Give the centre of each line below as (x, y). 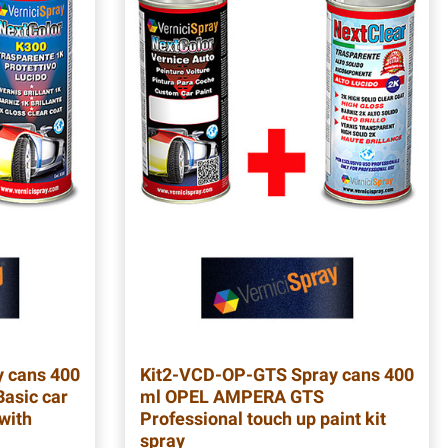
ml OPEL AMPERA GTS (232, 396)
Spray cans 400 (350, 374)
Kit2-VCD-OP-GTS (213, 374)
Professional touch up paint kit (263, 418)
